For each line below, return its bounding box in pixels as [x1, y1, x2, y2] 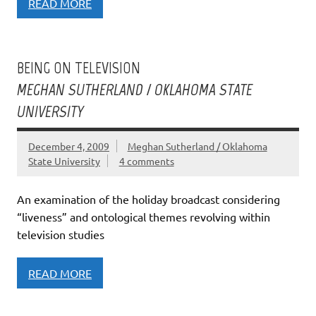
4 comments [119, 154, 174, 167]
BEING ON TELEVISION [17, 59, 140, 78]
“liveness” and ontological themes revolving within [17, 209, 270, 224]
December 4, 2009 [28, 140, 109, 152]
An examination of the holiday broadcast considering [17, 192, 280, 207]
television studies [17, 227, 104, 242]
